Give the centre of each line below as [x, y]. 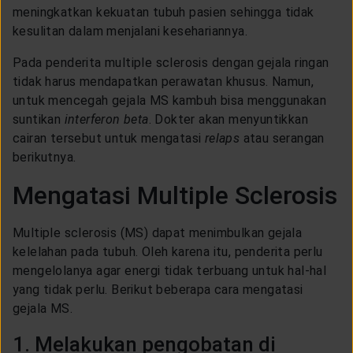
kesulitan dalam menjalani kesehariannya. [130, 31]
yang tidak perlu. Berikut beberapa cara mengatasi [158, 289]
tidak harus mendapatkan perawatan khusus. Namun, [163, 81]
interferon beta [106, 119]
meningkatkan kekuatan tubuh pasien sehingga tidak [163, 12]
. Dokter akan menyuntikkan [229, 119]
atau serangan [284, 138]
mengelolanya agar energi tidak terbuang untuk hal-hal [170, 270]
